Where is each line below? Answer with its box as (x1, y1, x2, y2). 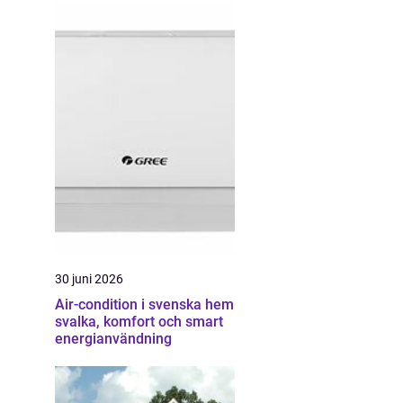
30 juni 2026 (55, 272, 123, 286)
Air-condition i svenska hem (55, 296, 234, 313)
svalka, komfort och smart (55, 313, 223, 330)
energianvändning (55, 330, 172, 347)
